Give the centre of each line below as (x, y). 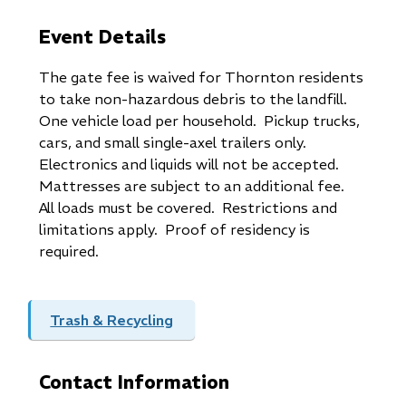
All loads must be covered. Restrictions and (188, 208)
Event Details (103, 36)
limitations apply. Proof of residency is (175, 230)
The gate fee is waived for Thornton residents (202, 77)
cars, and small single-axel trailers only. (175, 143)
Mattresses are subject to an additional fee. (194, 186)
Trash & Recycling (112, 320)
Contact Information (135, 382)
